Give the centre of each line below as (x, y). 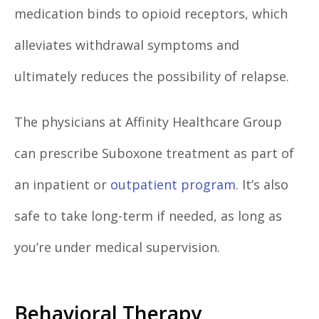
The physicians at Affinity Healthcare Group (148, 122)
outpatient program (173, 185)
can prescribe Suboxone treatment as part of (154, 153)
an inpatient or (62, 185)
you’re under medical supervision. (117, 247)
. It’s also (262, 185)
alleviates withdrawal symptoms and (127, 45)
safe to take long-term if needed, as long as (148, 216)
